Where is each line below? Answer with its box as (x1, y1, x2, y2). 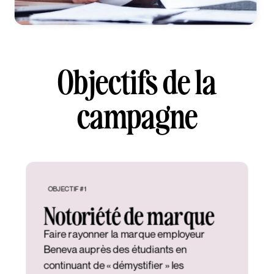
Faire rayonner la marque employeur (43, 227, 206, 240)
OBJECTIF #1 (48, 184, 86, 193)
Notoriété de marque (43, 199, 215, 231)
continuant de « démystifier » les (43, 258, 184, 271)
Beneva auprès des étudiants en (43, 242, 187, 256)
